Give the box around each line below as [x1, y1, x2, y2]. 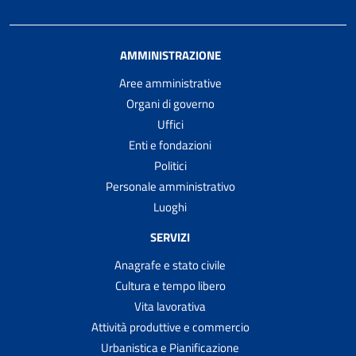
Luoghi [153, 197, 187, 216]
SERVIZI [150, 227, 190, 246]
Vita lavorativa [134, 296, 206, 315]
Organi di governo [126, 94, 215, 113]
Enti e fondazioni [129, 135, 211, 154]
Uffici [157, 114, 184, 133]
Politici [153, 156, 187, 175]
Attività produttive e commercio [91, 317, 250, 336]
